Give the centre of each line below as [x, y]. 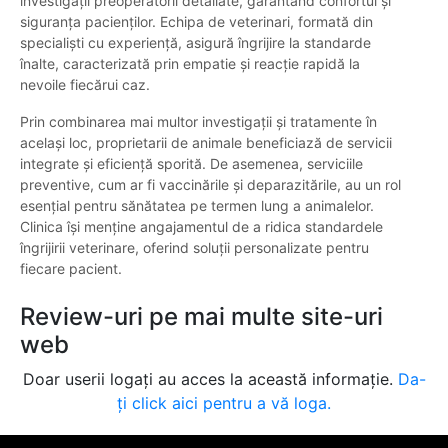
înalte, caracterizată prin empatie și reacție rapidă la [190, 64]
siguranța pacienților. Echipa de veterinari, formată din [196, 22]
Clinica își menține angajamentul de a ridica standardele [201, 227]
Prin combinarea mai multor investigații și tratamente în [198, 122]
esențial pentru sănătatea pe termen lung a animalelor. [197, 206]
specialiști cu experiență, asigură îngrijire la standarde [195, 43]
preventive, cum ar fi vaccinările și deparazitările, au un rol [210, 185]
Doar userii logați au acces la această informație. [210, 379]
